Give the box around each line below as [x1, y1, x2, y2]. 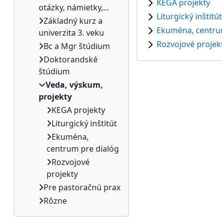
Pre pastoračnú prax [44, 182, 120, 193]
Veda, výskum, [46, 79, 103, 90]
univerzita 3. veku [39, 27, 104, 38]
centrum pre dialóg [47, 143, 119, 154]
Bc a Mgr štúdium [44, 41, 110, 52]
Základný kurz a [44, 15, 103, 26]
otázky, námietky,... [39, 2, 109, 13]
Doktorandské [44, 54, 98, 65]
